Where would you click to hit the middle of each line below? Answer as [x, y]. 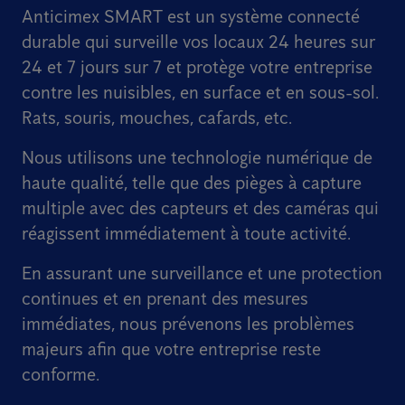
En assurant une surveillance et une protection [202, 273]
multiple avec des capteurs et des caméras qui [200, 208]
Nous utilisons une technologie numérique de [197, 158]
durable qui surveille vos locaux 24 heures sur [198, 42]
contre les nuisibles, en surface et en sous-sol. [200, 93]
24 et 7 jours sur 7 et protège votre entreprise [197, 67]
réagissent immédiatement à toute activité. [186, 234]
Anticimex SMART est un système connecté [191, 17]
